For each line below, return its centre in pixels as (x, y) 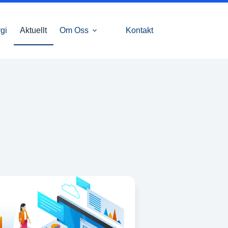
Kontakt (140, 30)
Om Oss (74, 30)
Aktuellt (34, 30)
